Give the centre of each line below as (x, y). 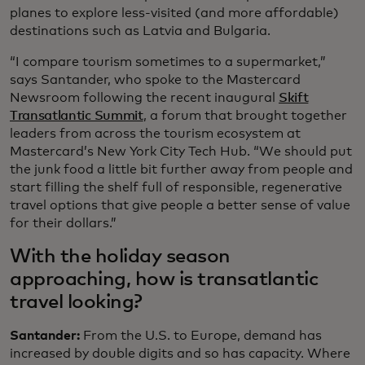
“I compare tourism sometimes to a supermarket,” (168, 62)
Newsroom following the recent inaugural (144, 98)
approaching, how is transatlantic (164, 280)
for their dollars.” (63, 224)
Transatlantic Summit (77, 116)
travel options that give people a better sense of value (180, 206)
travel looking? (76, 303)
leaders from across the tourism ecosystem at (155, 134)
